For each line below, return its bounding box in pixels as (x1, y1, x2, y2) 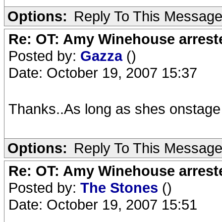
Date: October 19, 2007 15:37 (8, 64, 197, 81)
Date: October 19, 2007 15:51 (8, 196, 197, 213)
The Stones (80, 179, 162, 196)
